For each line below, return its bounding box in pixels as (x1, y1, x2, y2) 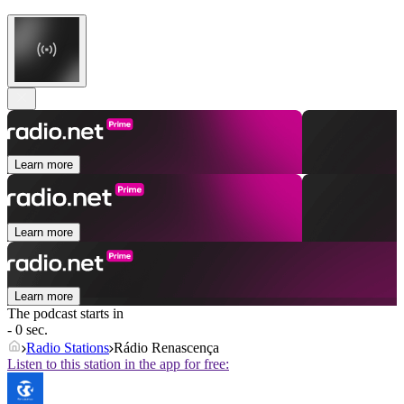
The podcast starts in (7, 306, 124, 322)
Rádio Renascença (114, 340, 219, 356)
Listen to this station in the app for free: (7, 356, 229, 372)
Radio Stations (26, 340, 109, 356)
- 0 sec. (7, 322, 48, 338)
